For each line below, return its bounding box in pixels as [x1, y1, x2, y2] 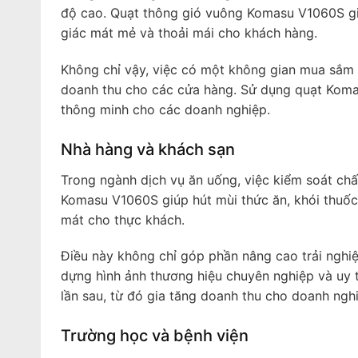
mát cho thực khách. [60, 211, 185, 228]
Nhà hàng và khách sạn [60, 139, 235, 159]
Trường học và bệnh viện [60, 326, 249, 346]
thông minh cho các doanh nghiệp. [60, 101, 270, 117]
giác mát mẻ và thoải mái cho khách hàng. [60, 24, 317, 41]
